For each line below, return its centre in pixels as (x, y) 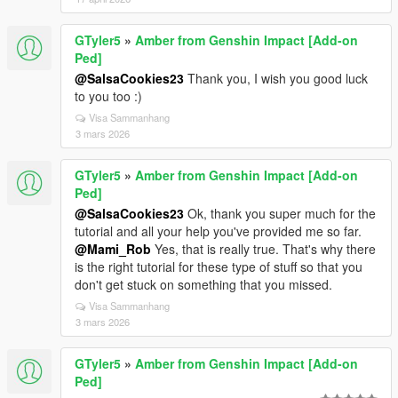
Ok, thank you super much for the (280, 213)
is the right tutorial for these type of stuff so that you (219, 267)
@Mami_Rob (113, 249)
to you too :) (108, 96)
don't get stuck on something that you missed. (203, 284)
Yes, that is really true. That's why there (263, 249)
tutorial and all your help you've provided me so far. (218, 231)
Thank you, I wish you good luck (276, 78)
